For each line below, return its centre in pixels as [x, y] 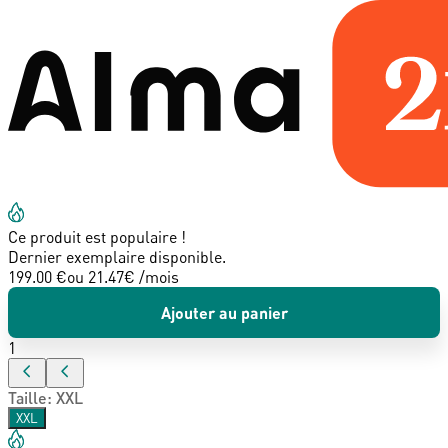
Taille [27, 397]
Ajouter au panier [224, 312]
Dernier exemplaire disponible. [117, 256]
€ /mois [151, 276]
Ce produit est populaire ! [97, 236]
